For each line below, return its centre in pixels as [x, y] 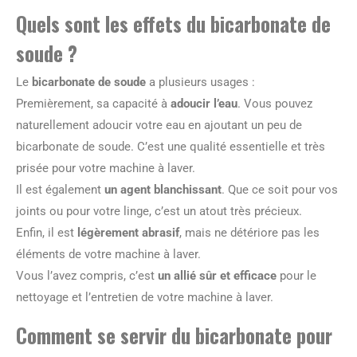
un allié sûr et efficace [217, 276]
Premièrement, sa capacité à [93, 104]
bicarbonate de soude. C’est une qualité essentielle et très [171, 147]
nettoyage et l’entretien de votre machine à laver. [145, 297]
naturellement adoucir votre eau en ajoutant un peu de [159, 125]
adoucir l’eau [204, 104]
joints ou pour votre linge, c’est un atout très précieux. [159, 211]
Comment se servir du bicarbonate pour [174, 335]
